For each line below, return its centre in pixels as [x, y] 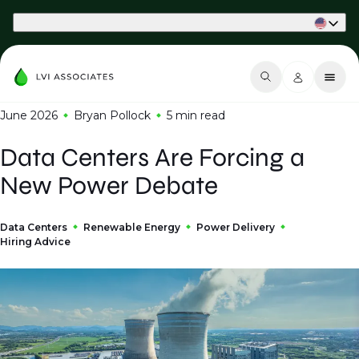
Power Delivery [236, 227]
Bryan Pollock [112, 115]
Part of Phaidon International [81, 22]
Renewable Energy [132, 227]
